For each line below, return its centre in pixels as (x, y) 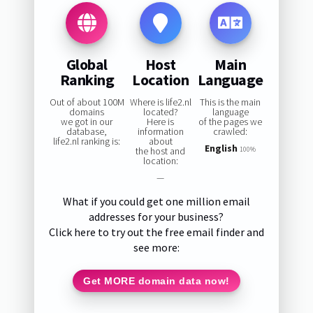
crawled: (230, 132)
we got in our (87, 122)
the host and (161, 151)
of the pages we (230, 122)
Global (87, 64)
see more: (156, 248)
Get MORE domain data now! (156, 281)
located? (160, 112)
